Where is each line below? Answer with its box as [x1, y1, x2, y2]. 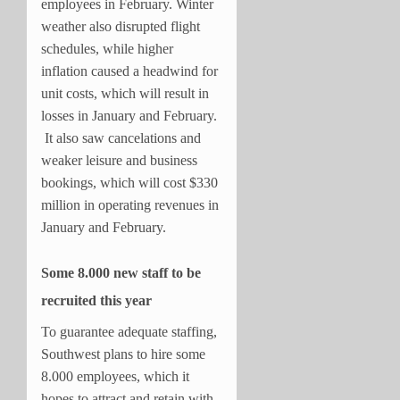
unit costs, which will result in [41, 85, 209, 101]
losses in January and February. [41, 107, 217, 123]
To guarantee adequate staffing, [41, 323, 217, 339]
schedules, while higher [41, 40, 173, 56]
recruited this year [41, 292, 152, 308]
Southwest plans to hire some [41, 346, 205, 362]
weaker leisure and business [41, 152, 197, 168]
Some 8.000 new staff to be [41, 264, 201, 280]
